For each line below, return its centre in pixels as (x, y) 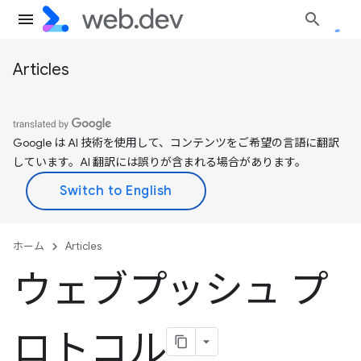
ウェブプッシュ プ (170, 290)
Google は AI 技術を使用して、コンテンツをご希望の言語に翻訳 (176, 143)
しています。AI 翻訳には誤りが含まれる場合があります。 (160, 162)
